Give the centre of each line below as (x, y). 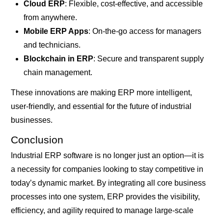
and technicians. (52, 45)
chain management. (58, 73)
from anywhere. (50, 18)
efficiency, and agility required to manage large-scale (102, 211)
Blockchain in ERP (58, 59)
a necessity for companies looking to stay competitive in (107, 169)
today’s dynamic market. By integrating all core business (109, 183)
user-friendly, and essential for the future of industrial (101, 107)
